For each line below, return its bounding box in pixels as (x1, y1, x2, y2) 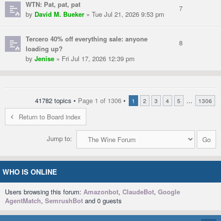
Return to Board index (19, 112, 81, 122)
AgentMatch (5, 196, 41, 206)
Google (158, 187, 180, 197)
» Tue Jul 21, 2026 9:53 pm (84, 9, 164, 19)
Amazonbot (83, 187, 118, 197)
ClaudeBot (122, 187, 154, 197)
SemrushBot (45, 196, 83, 206)
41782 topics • (35, 96, 78, 106)
